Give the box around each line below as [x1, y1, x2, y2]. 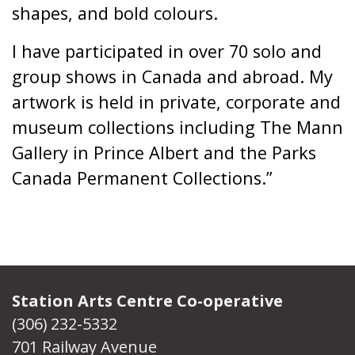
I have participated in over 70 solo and [12, 40, 322, 63]
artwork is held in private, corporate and [12, 90, 341, 113]
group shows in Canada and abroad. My [12, 65, 333, 88]
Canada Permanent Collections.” [12, 166, 273, 189]
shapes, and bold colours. [12, 2, 218, 25]
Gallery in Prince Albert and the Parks [12, 141, 316, 164]
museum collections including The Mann [12, 116, 343, 139]
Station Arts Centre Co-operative [12, 290, 283, 311]
